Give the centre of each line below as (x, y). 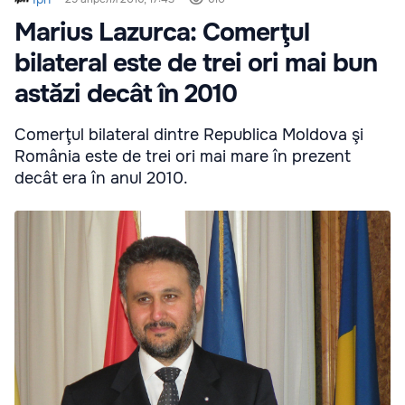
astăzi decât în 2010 (126, 94)
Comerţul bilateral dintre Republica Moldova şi (189, 134)
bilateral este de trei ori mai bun (196, 63)
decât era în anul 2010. (101, 178)
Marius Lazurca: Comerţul (162, 32)
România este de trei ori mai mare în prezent (183, 156)
